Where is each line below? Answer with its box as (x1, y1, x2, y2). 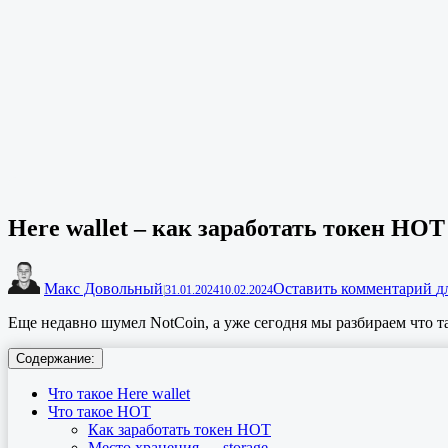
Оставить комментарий (273, 280, 436, 298)
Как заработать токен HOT (88, 421, 271, 439)
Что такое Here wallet (48, 385, 190, 403)
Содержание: (16, 351, 95, 367)
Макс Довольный (44, 280, 163, 298)
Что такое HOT (48, 403, 151, 421)
